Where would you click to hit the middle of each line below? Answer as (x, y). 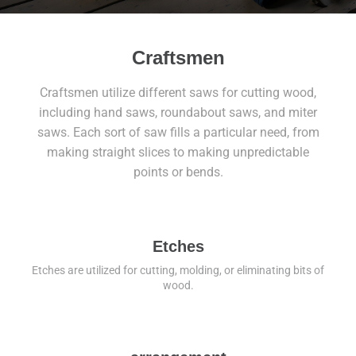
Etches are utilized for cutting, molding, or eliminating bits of (178, 270)
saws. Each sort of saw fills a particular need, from (178, 132)
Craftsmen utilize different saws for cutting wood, (178, 93)
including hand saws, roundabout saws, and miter (178, 112)
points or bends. (178, 172)
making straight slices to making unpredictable (178, 152)
